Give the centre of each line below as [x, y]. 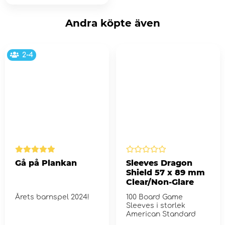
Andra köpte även [113, 23]
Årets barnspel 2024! [52, 197]
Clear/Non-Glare [160, 182]
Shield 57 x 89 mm [165, 173]
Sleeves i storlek [155, 206]
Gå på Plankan [46, 163]
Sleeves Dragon [159, 163]
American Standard [161, 214]
